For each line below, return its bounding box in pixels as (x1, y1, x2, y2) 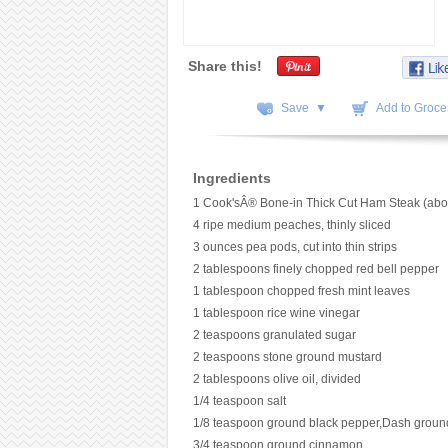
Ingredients (192, 170, 271, 186)
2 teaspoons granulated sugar (192, 328, 356, 342)
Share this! (187, 58, 262, 74)
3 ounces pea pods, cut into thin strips (192, 240, 397, 254)
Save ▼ (280, 101, 327, 115)
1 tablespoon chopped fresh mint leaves (192, 284, 410, 298)
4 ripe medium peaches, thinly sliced (192, 218, 391, 232)
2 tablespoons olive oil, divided (192, 372, 361, 386)
